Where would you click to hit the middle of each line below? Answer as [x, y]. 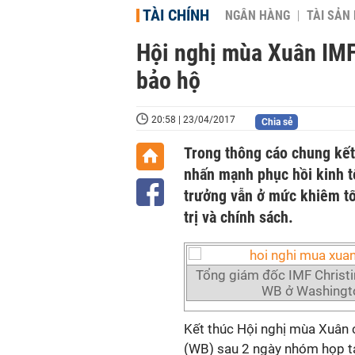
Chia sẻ [277, 122]
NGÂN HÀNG [258, 16]
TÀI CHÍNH [176, 15]
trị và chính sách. [239, 217]
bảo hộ [168, 80]
